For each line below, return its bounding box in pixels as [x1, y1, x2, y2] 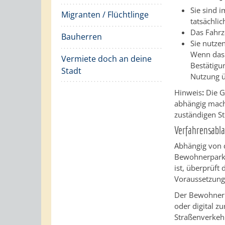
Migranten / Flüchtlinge [61, 9, 149, 20]
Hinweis [174, 87, 202, 97]
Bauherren [61, 31, 102, 42]
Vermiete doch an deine [61, 53, 152, 64]
